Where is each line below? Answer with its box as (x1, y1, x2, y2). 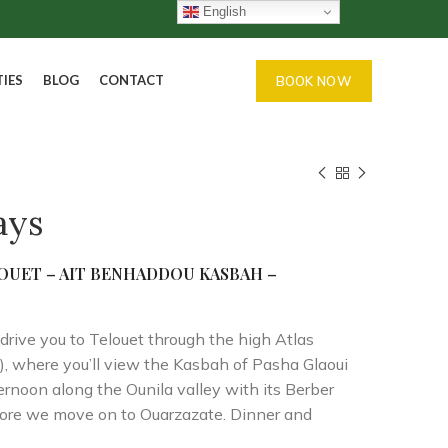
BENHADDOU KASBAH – (90, 263, 278, 284)
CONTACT (98, 72, 164, 88)
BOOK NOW (275, 72, 352, 89)
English (199, 3, 247, 19)
